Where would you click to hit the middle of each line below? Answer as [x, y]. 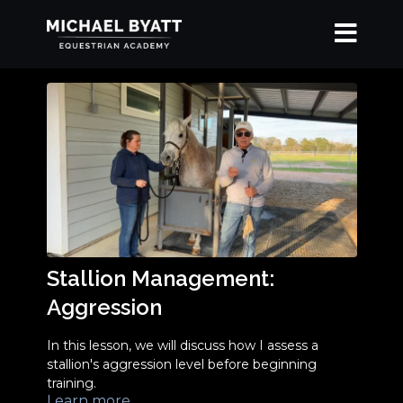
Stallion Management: [160, 279]
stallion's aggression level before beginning [181, 365]
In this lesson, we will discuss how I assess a [182, 346]
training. [71, 384]
